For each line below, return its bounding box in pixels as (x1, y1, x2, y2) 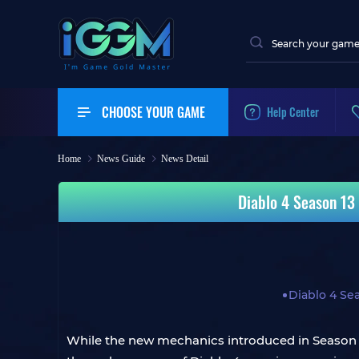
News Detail (161, 153, 208, 164)
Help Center (267, 103, 319, 120)
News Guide (97, 153, 145, 164)
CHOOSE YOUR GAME (102, 103, 205, 122)
